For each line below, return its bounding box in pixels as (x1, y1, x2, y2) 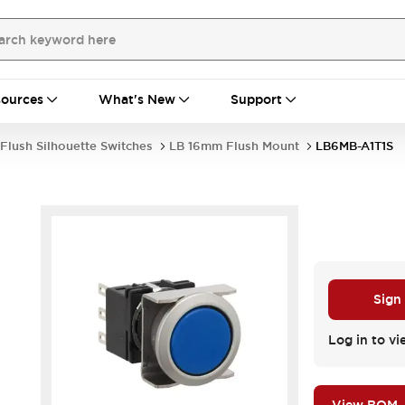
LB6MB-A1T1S (316, 138, 393, 154)
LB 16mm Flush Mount (169, 138, 299, 154)
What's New (99, 91, 175, 108)
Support (231, 91, 282, 108)
